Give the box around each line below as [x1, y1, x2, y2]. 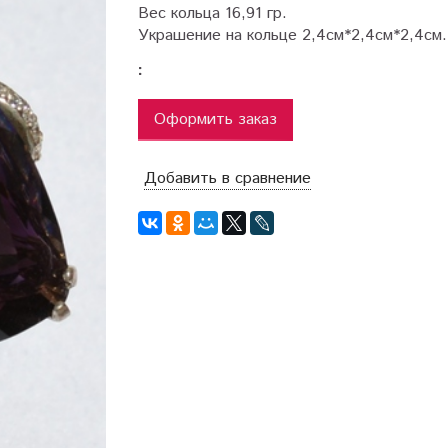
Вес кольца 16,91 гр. [138, 2, 288, 26]
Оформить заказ [154, 108, 278, 132]
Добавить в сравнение [144, 167, 312, 190]
